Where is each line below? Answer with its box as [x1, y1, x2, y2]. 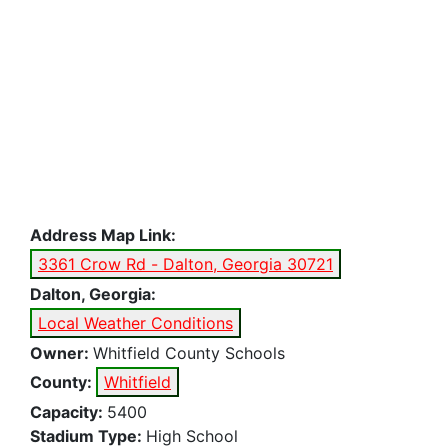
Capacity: [30, 401, 107, 422]
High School [146, 425, 238, 446]
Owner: [30, 342, 93, 363]
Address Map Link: [30, 224, 176, 245]
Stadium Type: [30, 425, 146, 446]
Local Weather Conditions [38, 312, 233, 333]
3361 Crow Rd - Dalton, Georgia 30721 [287, 253, 333, 274]
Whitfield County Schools [93, 342, 285, 363]
